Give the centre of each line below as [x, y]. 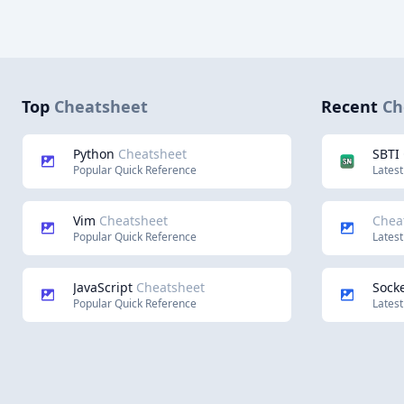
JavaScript [105, 287]
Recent [349, 106]
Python [96, 154]
